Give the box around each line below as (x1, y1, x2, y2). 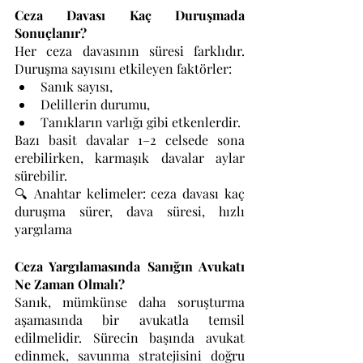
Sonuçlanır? (15, 24, 87, 41)
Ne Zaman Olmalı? (15, 275, 125, 293)
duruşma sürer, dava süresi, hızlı (15, 203, 245, 220)
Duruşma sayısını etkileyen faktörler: (15, 60, 232, 77)
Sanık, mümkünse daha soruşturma (15, 293, 245, 310)
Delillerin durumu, (41, 96, 150, 113)
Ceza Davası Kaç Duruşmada (15, 6, 245, 23)
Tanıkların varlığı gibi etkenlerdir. (41, 113, 241, 130)
